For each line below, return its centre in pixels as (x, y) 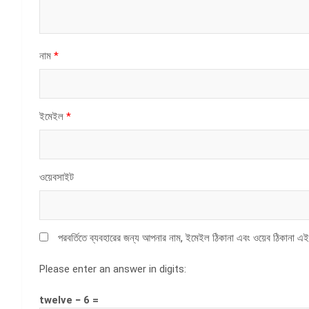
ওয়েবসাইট (57, 177)
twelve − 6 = (69, 300)
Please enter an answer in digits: (113, 269)
